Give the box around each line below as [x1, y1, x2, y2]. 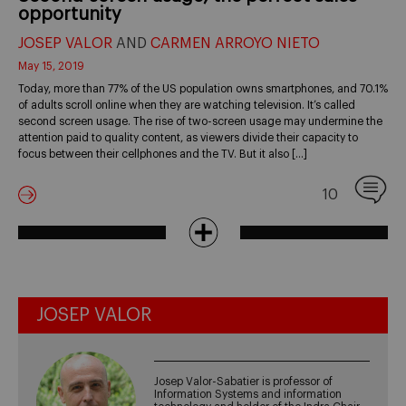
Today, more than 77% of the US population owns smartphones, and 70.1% [18, 82, 388, 94]
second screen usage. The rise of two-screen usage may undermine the [18, 115, 382, 127]
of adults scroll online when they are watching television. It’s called [18, 99, 355, 111]
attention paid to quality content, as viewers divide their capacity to [18, 131, 358, 143]
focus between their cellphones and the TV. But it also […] [18, 148, 307, 159]
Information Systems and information [154, 389, 343, 401]
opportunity [18, 5, 121, 24]
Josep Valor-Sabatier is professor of [154, 376, 333, 388]
